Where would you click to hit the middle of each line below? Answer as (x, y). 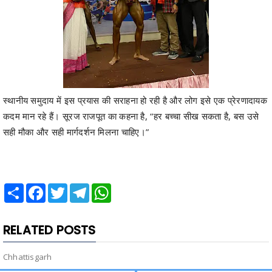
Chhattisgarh (28, 257)
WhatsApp (131, 188)
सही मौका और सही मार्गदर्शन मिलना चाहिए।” (76, 131)
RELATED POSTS (49, 230)
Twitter (80, 188)
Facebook (64, 188)
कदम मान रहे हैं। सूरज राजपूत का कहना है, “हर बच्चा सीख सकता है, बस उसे (131, 116)
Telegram (107, 188)
